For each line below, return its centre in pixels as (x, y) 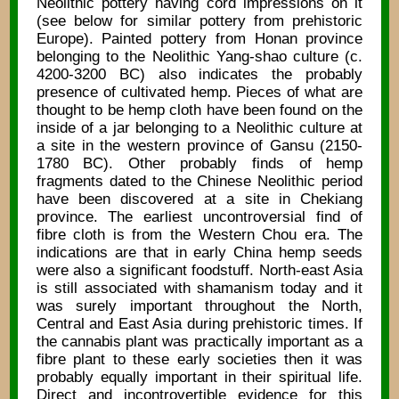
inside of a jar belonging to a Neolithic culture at (199, 127)
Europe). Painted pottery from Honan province (199, 38)
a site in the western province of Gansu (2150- (199, 145)
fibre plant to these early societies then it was (199, 359)
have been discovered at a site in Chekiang (199, 199)
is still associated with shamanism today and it (199, 288)
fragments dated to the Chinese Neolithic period (199, 181)
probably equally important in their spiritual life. (199, 377)
